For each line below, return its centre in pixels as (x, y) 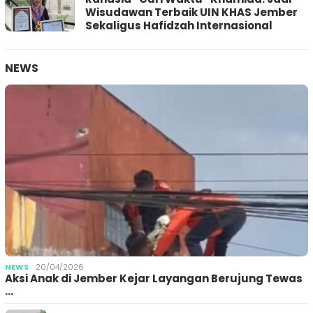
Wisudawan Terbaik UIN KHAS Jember (191, 13)
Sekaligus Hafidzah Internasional (179, 26)
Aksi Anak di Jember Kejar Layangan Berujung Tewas (154, 279)
